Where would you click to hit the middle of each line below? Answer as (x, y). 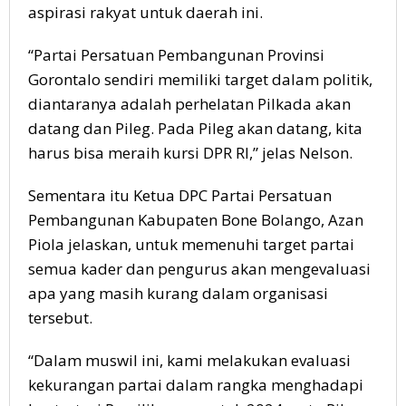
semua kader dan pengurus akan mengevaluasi (199, 268)
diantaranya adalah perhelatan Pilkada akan (189, 103)
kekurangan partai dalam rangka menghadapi (196, 384)
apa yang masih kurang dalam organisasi (178, 293)
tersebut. (60, 317)
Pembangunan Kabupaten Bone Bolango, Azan (196, 219)
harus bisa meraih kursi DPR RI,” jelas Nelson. (190, 152)
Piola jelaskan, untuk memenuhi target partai (191, 244)
